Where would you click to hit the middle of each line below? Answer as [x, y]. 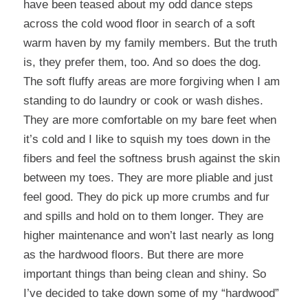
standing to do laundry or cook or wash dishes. [143, 100]
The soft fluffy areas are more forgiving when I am [151, 81]
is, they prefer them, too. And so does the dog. [142, 62]
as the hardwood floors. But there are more [133, 254]
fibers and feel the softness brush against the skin [151, 158]
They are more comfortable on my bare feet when [150, 120]
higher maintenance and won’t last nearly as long [148, 235]
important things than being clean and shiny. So [144, 274]
